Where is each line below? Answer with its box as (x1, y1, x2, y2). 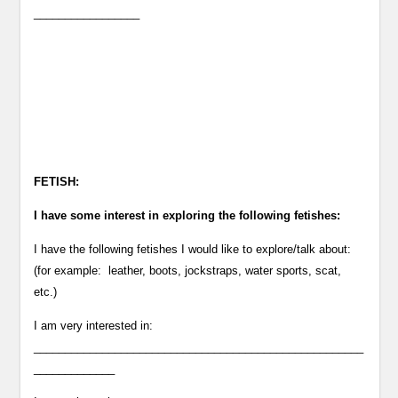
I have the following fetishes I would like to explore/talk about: (34, 243, 352, 256)
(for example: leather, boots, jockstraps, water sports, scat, (34, 264, 342, 277)
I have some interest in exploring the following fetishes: (34, 209, 341, 222)
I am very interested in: (34, 319, 154, 332)
